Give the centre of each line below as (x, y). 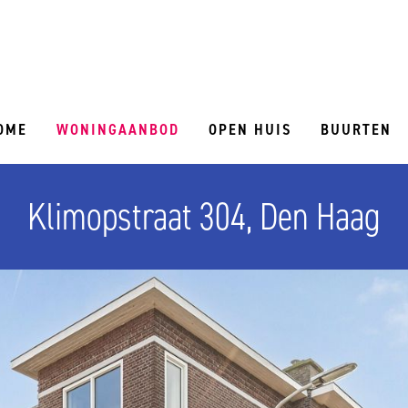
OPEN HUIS (250, 129)
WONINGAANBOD (118, 129)
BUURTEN (356, 129)
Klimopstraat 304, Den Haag (204, 217)
